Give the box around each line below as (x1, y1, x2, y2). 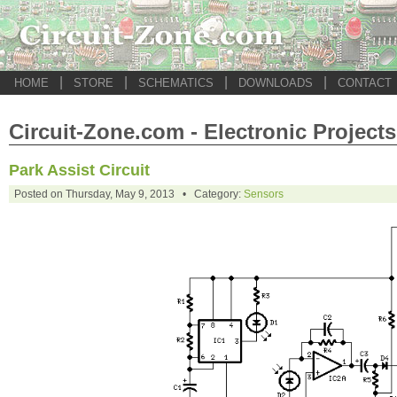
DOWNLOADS (238, 76, 313, 90)
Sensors (244, 188, 284, 200)
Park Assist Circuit (9, 161, 150, 179)
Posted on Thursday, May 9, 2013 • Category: (14, 188, 244, 200)
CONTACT (338, 76, 392, 90)
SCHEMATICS (138, 76, 214, 90)
